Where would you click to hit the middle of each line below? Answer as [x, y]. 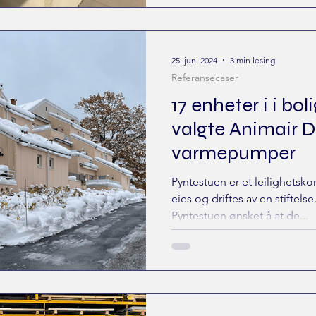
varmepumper [233, 153]
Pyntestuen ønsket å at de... [240, 215]
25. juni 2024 [194, 60]
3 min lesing [253, 60]
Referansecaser [205, 78]
